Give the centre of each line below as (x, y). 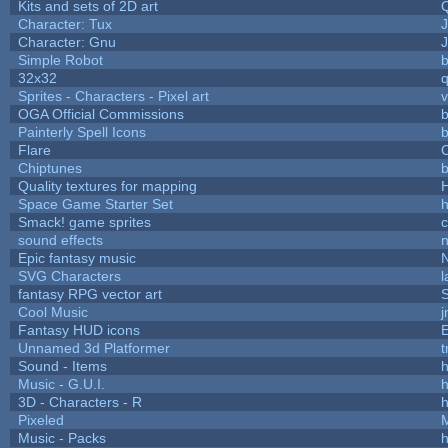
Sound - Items (62, 365)
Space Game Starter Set (95, 203)
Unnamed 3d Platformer (93, 347)
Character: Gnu (66, 41)
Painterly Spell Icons (81, 131)
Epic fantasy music (76, 257)
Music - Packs (61, 437)
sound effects (60, 239)
